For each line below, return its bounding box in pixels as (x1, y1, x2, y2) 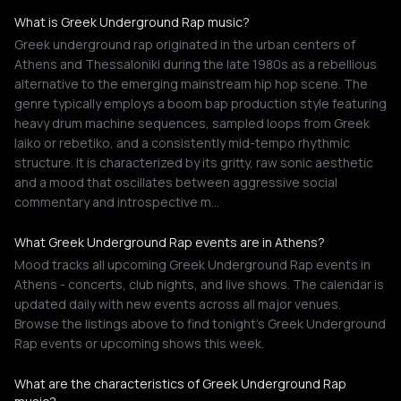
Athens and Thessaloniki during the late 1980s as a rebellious (14, 55, 377, 73)
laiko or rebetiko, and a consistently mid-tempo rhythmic (14, 134, 350, 151)
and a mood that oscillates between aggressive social (14, 174, 337, 191)
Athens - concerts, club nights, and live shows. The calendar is (14, 276, 384, 293)
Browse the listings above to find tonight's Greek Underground (14, 315, 386, 332)
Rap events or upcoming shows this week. (14, 335, 264, 352)
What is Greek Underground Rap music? (14, 13, 250, 30)
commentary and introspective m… (14, 193, 219, 210)
